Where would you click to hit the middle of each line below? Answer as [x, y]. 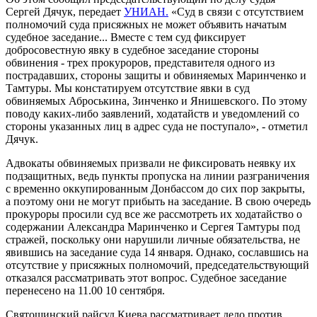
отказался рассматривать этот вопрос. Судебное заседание [146, 277]
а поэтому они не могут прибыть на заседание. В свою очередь [158, 201]
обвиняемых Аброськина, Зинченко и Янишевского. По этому [156, 100]
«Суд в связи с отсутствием [236, 11]
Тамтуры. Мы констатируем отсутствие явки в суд [128, 88]
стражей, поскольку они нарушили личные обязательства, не [153, 239]
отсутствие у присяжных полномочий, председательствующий [157, 265]
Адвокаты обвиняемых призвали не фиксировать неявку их [151, 163]
